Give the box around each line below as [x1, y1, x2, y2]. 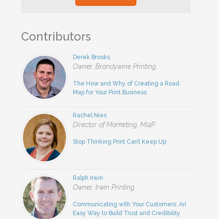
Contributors [21, 29, 91, 44]
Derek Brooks [73, 53, 110, 61]
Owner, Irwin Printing [73, 183, 135, 191]
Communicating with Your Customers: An [73, 200, 187, 208]
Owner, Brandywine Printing [73, 62, 156, 70]
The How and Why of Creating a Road [73, 80, 180, 87]
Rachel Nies [73, 111, 107, 119]
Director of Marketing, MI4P [73, 120, 155, 129]
